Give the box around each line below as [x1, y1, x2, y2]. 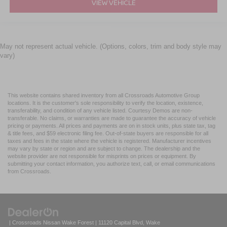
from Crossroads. [8, 168, 51, 175]
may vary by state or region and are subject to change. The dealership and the [8, 145, 200, 152]
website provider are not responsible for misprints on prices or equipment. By [8, 153, 196, 160]
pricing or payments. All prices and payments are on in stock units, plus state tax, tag [8, 123, 215, 129]
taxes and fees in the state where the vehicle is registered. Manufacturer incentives [8, 138, 211, 144]
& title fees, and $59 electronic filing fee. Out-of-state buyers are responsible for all [8, 130, 208, 137]
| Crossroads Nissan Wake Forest [8, 219, 94, 226]
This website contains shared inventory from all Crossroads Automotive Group [8, 92, 200, 99]
